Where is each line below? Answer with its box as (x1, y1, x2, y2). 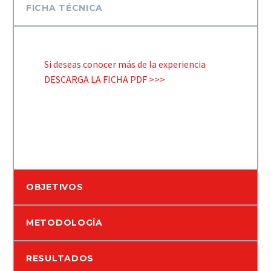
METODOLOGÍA (26, 217, 103, 229)
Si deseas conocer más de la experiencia (44, 58, 206, 70)
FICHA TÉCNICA (26, 2, 103, 13)
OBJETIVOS (26, 181, 83, 193)
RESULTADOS (26, 253, 94, 264)
